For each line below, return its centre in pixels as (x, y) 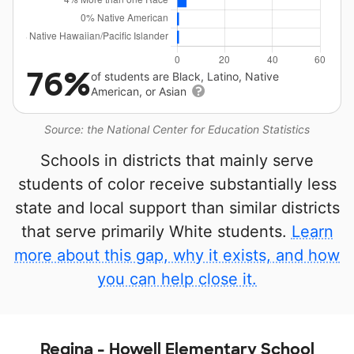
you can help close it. (177, 279)
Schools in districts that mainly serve (177, 160)
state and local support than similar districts (177, 208)
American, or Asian (140, 91)
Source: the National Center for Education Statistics (177, 129)
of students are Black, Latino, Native (185, 76)
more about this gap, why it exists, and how (177, 255)
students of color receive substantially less (177, 184)
